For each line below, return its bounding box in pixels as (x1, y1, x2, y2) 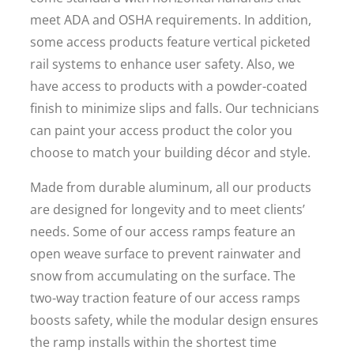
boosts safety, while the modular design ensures (30, 311, 318, 329)
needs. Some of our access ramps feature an (30, 223, 296, 240)
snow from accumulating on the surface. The (30, 267, 296, 284)
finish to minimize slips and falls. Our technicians (30, 100, 319, 117)
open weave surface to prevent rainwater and (30, 245, 301, 262)
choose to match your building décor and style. (30, 144, 311, 161)
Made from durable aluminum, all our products (30, 179, 311, 196)
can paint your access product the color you (30, 122, 292, 139)
